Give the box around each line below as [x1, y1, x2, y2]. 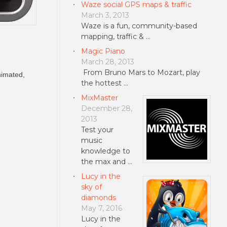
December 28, [81, 103, 132, 113]
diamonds [81, 193, 116, 202]
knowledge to [81, 146, 130, 156]
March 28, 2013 [81, 57, 134, 66]
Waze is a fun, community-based [81, 21, 197, 30]
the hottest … [81, 78, 128, 88]
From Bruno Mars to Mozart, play [81, 67, 200, 77]
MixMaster [81, 93, 118, 102]
